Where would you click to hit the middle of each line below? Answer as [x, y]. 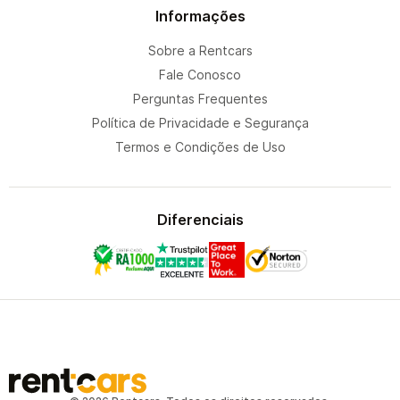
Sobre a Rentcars [200, 50]
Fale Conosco [200, 75]
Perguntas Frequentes [200, 99]
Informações [200, 16]
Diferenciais [200, 220]
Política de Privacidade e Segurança [200, 123]
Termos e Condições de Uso [200, 147]
